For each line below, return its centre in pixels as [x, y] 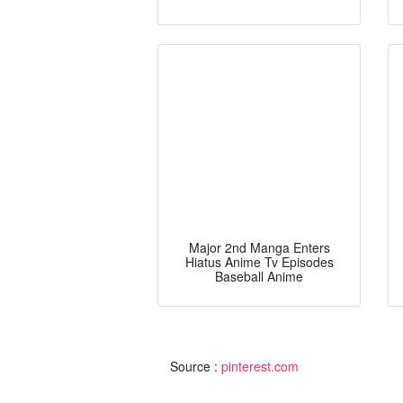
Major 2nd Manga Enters [259, 247]
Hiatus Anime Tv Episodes [259, 262]
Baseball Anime [259, 276]
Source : [196, 366]
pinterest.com [260, 366]
